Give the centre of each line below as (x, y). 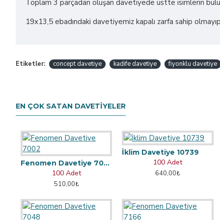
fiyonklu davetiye (193, 64)
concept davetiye (77, 64)
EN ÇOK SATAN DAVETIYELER (71, 106)
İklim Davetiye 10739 (161, 152)
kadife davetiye (135, 64)
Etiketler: (30, 64)
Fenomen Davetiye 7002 (107, 163)
